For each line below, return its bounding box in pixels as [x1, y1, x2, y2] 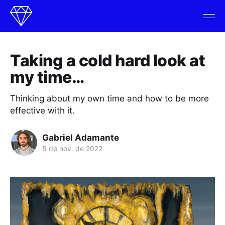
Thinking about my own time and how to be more [10, 93, 209, 103]
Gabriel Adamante [42, 132, 119, 143]
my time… [10, 67, 84, 87]
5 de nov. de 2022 [42, 144, 102, 153]
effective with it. [10, 105, 75, 116]
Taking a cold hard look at [10, 51, 205, 70]
